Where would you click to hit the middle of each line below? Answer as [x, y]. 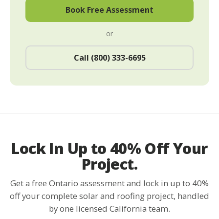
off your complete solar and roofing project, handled [109, 196]
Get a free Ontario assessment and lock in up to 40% [109, 183]
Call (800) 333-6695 [109, 58]
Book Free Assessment [109, 10]
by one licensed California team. [109, 208]
